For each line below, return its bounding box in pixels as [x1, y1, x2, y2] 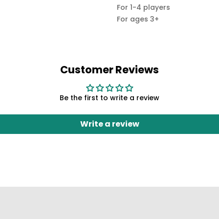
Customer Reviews [60, 62, 159, 77]
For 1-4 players [117, 2, 170, 13]
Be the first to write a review [60, 92, 159, 103]
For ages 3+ [117, 14, 159, 24]
